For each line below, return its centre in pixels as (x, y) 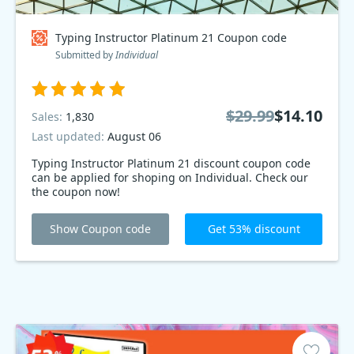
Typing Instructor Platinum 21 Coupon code (171, 38)
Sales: (49, 116)
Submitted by (85, 55)
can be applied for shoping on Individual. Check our (170, 177)
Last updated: (70, 136)
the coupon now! (76, 192)
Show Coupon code (100, 229)
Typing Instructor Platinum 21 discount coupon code (171, 163)
